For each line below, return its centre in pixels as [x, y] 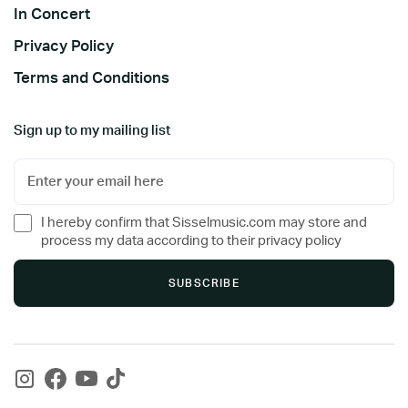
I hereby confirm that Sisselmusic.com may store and [204, 222]
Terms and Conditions [92, 77]
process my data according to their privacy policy [191, 240]
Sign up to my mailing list [92, 130]
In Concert [52, 14]
